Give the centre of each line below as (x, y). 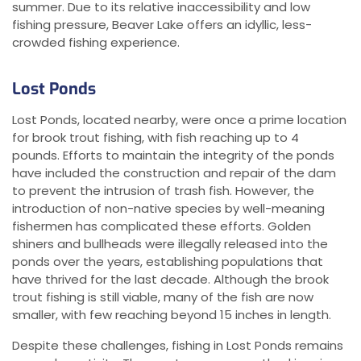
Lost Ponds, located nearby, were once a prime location (179, 120)
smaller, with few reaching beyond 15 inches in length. (172, 315)
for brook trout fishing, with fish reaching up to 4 (156, 138)
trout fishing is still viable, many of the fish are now (163, 297)
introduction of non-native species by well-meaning (168, 209)
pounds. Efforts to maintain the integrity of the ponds (173, 156)
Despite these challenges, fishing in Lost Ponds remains (178, 346)
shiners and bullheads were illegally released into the (170, 244)
